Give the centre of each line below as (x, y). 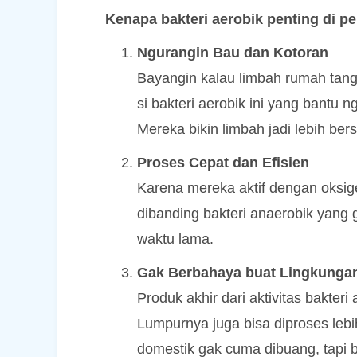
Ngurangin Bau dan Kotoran (233, 53)
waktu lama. (175, 239)
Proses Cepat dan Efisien (223, 163)
